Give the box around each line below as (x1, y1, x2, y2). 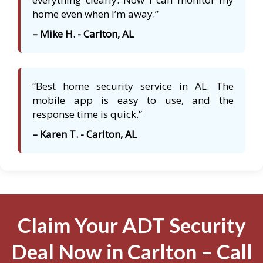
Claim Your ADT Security (17, 213, 246, 238)
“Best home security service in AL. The (32, 79, 234, 93)
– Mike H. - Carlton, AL (32, 27, 134, 41)
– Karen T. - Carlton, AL (32, 127, 137, 141)
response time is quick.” (32, 107, 142, 122)
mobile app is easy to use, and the (32, 93, 234, 107)
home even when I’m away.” (32, 7, 159, 21)
